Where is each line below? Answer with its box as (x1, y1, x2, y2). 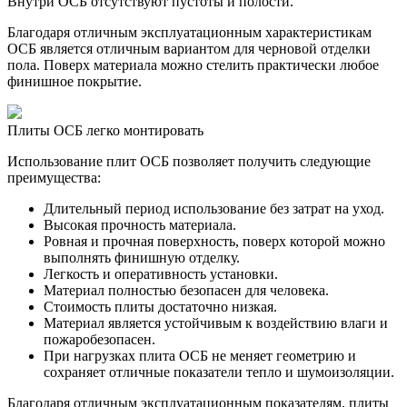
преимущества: (7, 169, 101, 185)
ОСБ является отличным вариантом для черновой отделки (7, 40, 371, 56)
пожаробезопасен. (44, 331, 155, 347)
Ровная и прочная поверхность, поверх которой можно (44, 233, 385, 249)
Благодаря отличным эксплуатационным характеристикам (7, 24, 372, 40)
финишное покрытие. (7, 73, 142, 89)
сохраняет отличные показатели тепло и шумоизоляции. (44, 363, 394, 380)
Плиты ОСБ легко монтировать (7, 122, 203, 138)
